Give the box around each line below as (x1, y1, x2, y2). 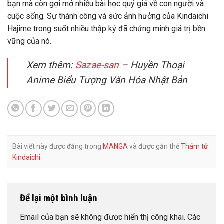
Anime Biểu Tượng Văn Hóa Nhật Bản (26, 74, 187, 86)
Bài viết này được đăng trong (12, 142, 103, 151)
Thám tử (181, 142, 208, 151)
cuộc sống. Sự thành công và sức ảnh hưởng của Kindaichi (7, 11, 208, 21)
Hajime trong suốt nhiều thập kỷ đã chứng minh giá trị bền (7, 24, 205, 34)
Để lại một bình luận (20, 192, 99, 204)
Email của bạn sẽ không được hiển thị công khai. (20, 212, 185, 222)
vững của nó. (7, 36, 51, 46)
